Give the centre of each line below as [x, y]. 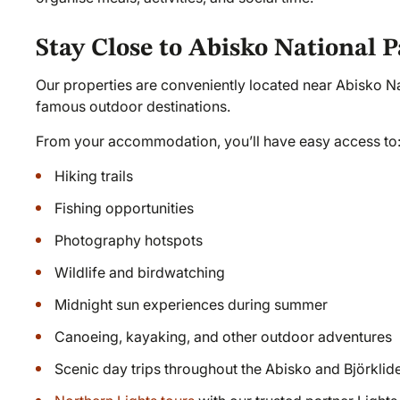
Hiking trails [94, 175]
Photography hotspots [129, 240]
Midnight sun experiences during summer [192, 304]
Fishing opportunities [125, 208]
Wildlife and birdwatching [140, 272]
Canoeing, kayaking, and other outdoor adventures [224, 336]
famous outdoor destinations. [133, 106]
